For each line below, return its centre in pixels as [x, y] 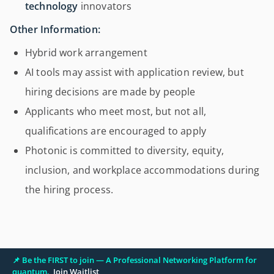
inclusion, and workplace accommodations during [143, 170]
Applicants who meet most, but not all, [116, 111]
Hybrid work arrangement [86, 53]
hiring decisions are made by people [110, 92]
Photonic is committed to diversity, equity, [124, 150]
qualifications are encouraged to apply [116, 131]
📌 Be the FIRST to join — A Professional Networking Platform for [135, 260]
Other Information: [55, 29]
